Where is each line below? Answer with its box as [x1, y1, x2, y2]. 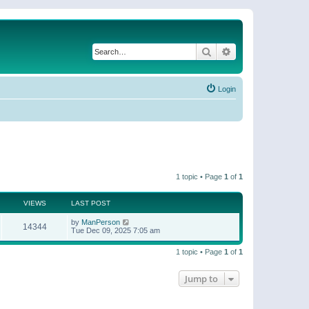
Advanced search [232, 45, 304, 57]
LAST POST [71, 199, 110, 207]
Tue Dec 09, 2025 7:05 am [71, 226, 160, 235]
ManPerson [81, 217, 120, 226]
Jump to [185, 272, 218, 285]
